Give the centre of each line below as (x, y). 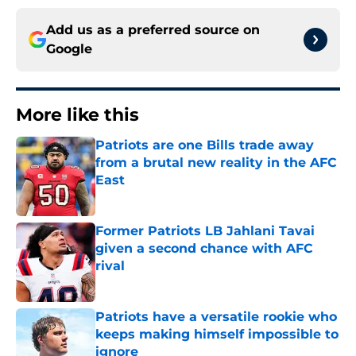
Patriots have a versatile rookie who (216, 317)
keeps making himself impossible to (217, 335)
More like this (77, 115)
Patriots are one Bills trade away (205, 145)
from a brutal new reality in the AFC (216, 163)
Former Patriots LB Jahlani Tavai (205, 231)
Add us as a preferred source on (153, 30)
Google (69, 49)
